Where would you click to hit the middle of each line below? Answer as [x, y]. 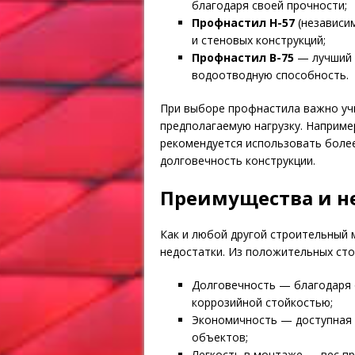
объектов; [220, 337]
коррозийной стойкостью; [262, 302]
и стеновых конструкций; [259, 40]
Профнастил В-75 [243, 57]
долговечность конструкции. [238, 160]
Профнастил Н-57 [243, 22]
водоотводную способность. [270, 74]
